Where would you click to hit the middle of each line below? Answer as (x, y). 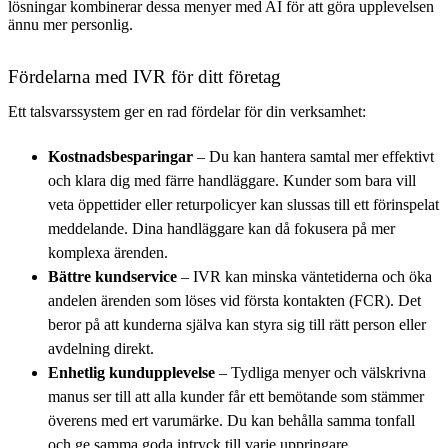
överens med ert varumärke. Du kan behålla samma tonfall (231, 420)
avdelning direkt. (101, 348)
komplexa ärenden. (110, 252)
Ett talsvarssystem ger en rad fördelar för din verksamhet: (187, 111)
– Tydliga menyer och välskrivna (322, 372)
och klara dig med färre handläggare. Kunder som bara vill (232, 180)
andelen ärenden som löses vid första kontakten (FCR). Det (234, 300)
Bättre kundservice (114, 276)
